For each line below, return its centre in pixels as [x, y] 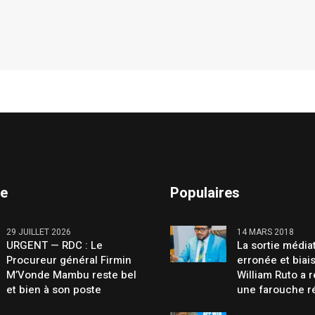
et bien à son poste [54, 289]
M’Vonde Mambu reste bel [72, 275]
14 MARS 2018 [266, 232]
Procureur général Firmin [69, 260]
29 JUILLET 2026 [39, 232]
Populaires [205, 193]
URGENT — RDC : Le [55, 245]
